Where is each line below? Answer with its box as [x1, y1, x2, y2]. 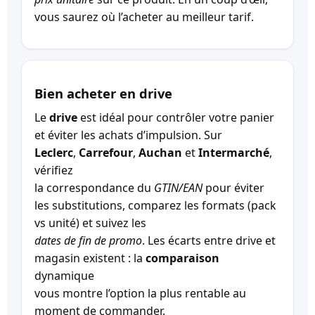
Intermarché [198, 144, 269, 160]
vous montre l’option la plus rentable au [34, 285, 246, 301]
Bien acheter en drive [34, 84, 172, 102]
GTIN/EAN [154, 179, 202, 195]
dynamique [34, 267, 94, 283]
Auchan [139, 144, 182, 160]
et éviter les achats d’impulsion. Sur [34, 127, 222, 143]
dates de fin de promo [34, 232, 142, 248]
